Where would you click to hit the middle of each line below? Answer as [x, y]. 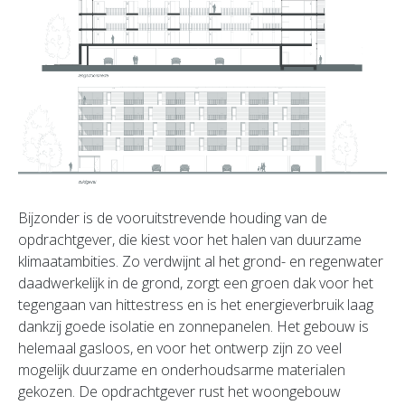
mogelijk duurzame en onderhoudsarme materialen [182, 369]
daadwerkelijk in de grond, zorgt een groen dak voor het [196, 283]
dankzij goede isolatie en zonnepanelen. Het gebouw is [193, 326]
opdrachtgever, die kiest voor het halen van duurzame [190, 239]
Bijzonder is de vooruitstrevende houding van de [173, 217]
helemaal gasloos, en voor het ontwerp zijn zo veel [180, 348]
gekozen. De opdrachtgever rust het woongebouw [179, 391]
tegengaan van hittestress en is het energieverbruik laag [196, 304]
